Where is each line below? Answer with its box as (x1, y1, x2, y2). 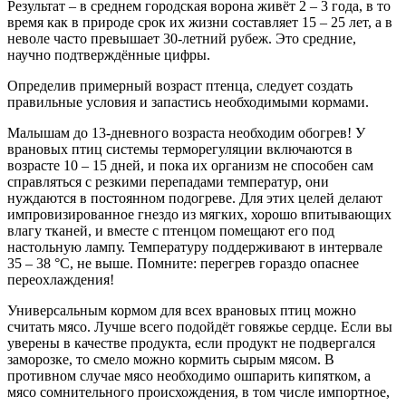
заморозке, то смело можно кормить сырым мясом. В (7, 351, 334, 367)
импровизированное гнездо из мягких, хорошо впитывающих (7, 206, 391, 222)
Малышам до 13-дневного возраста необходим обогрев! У (7, 124, 365, 140)
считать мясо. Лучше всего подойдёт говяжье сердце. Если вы (7, 318, 392, 334)
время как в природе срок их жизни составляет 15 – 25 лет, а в (7, 14, 392, 30)
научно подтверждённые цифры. (7, 46, 210, 63)
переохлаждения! (7, 271, 114, 287)
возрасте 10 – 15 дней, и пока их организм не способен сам (7, 157, 373, 173)
